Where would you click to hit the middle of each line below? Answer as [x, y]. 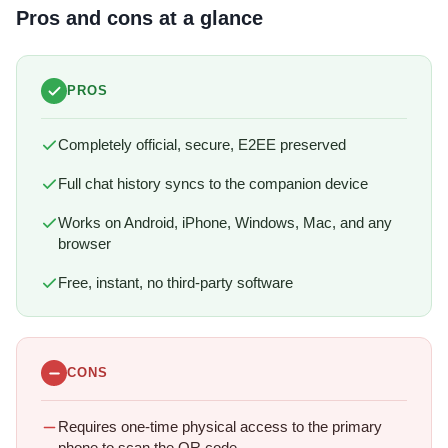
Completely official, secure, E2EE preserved [202, 145]
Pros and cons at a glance [139, 18]
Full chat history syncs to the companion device [213, 184]
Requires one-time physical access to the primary [220, 427]
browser [84, 244]
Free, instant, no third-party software [175, 283]
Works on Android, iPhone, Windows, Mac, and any [225, 223]
